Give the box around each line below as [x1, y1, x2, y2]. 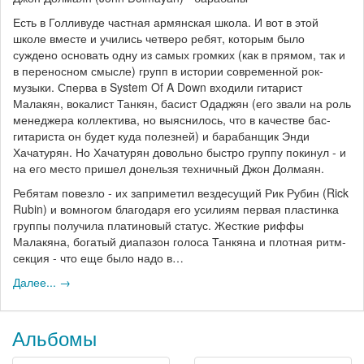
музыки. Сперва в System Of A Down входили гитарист [13, 79, 302, 96]
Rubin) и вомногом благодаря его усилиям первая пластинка [13, 201, 339, 218]
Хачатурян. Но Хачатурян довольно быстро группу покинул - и [13, 144, 346, 161]
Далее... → [13, 274, 71, 291]
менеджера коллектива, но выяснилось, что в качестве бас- [13, 111, 331, 128]
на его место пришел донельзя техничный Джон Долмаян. [13, 160, 324, 177]
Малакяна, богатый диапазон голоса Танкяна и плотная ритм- [13, 233, 346, 250]
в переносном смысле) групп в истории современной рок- [13, 63, 323, 80]
